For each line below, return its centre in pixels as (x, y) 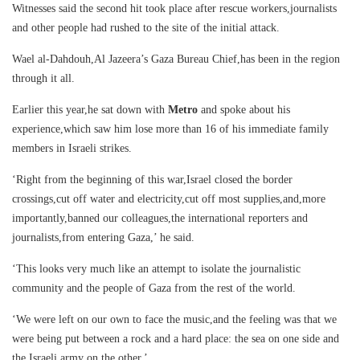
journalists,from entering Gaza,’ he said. (103, 238)
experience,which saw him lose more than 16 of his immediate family (170, 129)
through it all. (43, 79)
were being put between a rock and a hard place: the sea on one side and (176, 339)
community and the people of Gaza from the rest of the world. (154, 288)
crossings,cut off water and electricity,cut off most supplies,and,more (169, 199)
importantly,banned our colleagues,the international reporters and (160, 219)
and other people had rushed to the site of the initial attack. (146, 28)
